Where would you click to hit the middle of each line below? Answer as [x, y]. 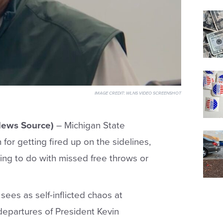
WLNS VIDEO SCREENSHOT [153, 94]
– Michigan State [89, 126]
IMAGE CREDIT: [110, 94]
